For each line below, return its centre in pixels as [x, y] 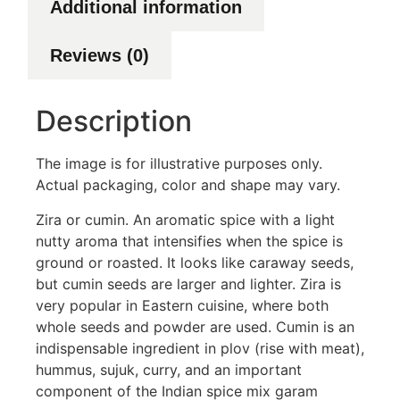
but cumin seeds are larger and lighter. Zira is [188, 283]
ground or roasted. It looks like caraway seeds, [195, 262]
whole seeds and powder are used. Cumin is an [195, 326]
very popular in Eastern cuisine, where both [182, 305]
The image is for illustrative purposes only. [179, 164]
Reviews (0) [100, 56]
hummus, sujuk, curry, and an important [169, 369]
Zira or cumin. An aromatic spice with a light [185, 219]
